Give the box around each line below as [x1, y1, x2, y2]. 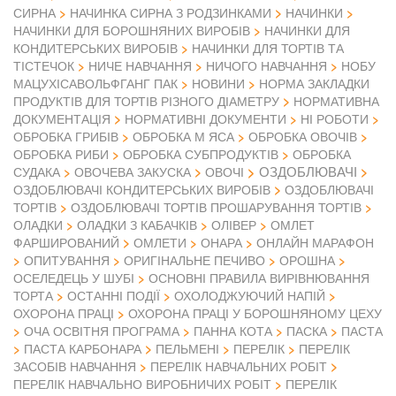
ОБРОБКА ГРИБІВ [13, 127, 118, 146]
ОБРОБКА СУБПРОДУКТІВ [123, 145, 278, 164]
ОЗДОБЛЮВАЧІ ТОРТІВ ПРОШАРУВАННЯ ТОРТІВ [71, 198, 362, 217]
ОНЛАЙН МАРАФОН [256, 233, 374, 252]
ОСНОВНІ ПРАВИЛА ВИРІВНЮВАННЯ [148, 269, 369, 287]
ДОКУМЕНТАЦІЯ [13, 110, 110, 128]
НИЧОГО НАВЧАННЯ [206, 57, 327, 75]
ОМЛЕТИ [133, 233, 187, 252]
